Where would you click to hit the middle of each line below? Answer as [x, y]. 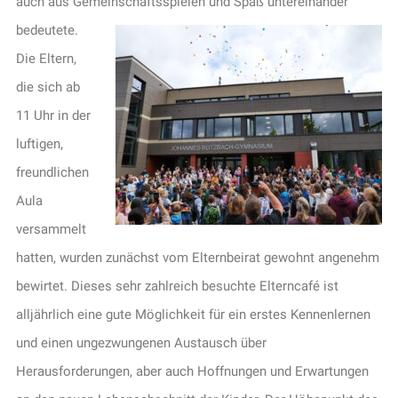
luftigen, [39, 144]
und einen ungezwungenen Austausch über [141, 343]
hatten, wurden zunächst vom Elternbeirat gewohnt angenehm [197, 258]
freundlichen [52, 173]
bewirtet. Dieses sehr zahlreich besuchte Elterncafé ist [177, 287]
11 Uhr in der [53, 116]
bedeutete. [47, 31]
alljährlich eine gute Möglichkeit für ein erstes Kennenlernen [193, 315]
